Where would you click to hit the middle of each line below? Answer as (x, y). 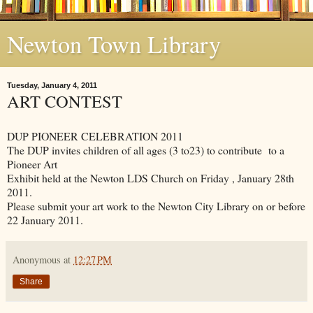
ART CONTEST (65, 101)
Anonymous (37, 259)
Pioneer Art (34, 163)
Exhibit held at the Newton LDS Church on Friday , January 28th (151, 177)
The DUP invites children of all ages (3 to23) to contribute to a (146, 150)
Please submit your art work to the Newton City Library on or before (156, 205)
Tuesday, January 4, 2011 (52, 85)
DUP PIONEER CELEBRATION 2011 (95, 136)
